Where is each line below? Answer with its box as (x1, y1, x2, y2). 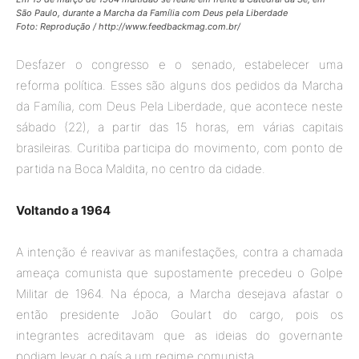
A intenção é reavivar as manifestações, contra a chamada (16, 244, 343, 260)
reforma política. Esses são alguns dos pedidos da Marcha (16, 77, 343, 93)
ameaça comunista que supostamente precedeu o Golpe (16, 264, 343, 280)
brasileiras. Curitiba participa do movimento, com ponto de (16, 139, 343, 155)
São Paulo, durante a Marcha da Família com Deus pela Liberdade (16, 6, 288, 18)
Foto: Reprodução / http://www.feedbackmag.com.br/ (16, 20, 240, 32)
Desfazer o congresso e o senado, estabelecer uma (16, 56, 343, 72)
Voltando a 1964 (16, 202, 111, 218)
